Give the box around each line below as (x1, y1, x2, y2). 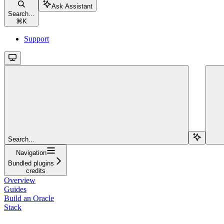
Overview (4, 175, 35, 184)
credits (25, 166, 45, 174)
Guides (4, 184, 26, 193)
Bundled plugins (8, 159, 54, 167)
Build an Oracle (4, 193, 54, 202)
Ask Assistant (51, 2, 92, 10)
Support (24, 34, 49, 43)
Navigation (15, 148, 46, 156)
